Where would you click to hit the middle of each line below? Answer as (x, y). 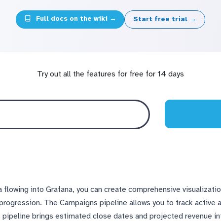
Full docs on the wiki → (75, 19)
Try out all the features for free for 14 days (110, 74)
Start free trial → (165, 19)
